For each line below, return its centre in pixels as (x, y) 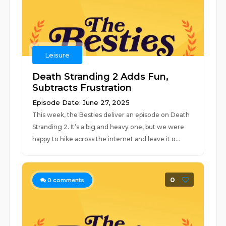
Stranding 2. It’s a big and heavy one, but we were (108, 127)
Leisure (58, 55)
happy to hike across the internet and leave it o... (106, 139)
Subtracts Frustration (82, 88)
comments (68, 180)
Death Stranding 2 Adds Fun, (101, 77)
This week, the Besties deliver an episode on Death (111, 115)
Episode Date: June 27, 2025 (81, 102)
